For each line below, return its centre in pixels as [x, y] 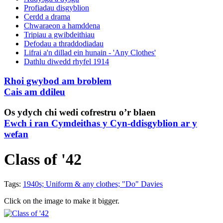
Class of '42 [43, 160]
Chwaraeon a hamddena [62, 26]
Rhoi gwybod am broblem [58, 81]
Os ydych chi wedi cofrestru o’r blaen [80, 112]
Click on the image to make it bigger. [62, 201]
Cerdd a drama [47, 17]
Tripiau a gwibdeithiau [59, 35]
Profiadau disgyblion [56, 8]
